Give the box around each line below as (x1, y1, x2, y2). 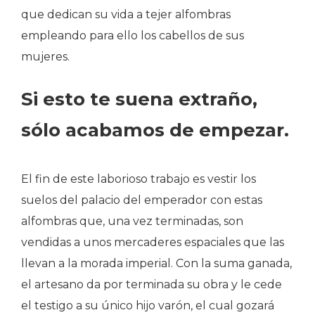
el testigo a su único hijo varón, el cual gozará (21, 299, 274, 312)
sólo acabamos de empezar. (21, 119, 289, 141)
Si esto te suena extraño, (21, 88, 257, 110)
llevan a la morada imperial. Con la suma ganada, (21, 257, 292, 270)
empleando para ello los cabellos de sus (21, 29, 244, 42)
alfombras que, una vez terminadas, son (21, 214, 243, 228)
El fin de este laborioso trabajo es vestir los (21, 172, 256, 186)
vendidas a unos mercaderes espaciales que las (21, 236, 284, 249)
